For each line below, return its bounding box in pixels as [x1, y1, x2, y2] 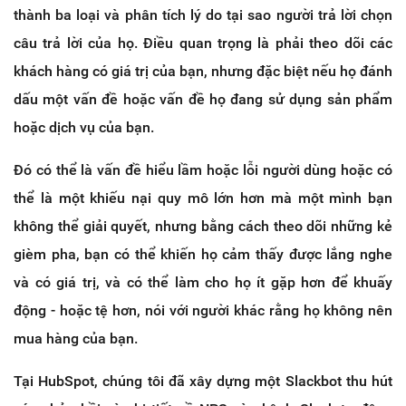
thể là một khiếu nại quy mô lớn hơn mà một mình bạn [14, 188, 392, 207]
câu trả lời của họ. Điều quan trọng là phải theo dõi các [14, 34, 392, 52]
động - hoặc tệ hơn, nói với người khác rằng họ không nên [14, 301, 392, 319]
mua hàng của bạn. [14, 329, 138, 347]
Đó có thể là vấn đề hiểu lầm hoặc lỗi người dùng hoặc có [14, 160, 392, 179]
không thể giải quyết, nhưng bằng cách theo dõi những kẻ [14, 217, 392, 235]
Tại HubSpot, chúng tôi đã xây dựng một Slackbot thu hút [14, 372, 392, 390]
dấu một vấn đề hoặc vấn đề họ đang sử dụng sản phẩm [14, 90, 392, 108]
